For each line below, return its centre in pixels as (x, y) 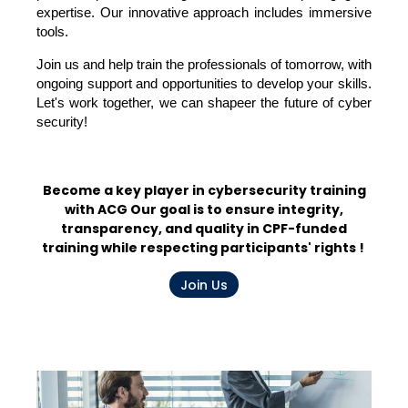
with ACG (97, 210)
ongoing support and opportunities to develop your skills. (204, 83)
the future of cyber (314, 102)
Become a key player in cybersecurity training (204, 191)
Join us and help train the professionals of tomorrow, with (204, 64)
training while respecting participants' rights (199, 248)
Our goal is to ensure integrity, (237, 210)
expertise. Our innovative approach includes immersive (204, 13)
